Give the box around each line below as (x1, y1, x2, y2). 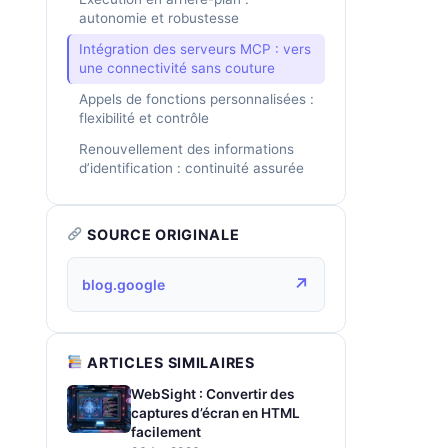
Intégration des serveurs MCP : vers (79, 41, 311, 57)
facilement (131, 424, 201, 440)
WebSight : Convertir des (131, 386, 294, 402)
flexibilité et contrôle (79, 110, 209, 126)
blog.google (82, 276, 165, 293)
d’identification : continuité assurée (79, 160, 304, 176)
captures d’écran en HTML (131, 405, 300, 421)
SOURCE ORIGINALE (83, 226, 240, 243)
